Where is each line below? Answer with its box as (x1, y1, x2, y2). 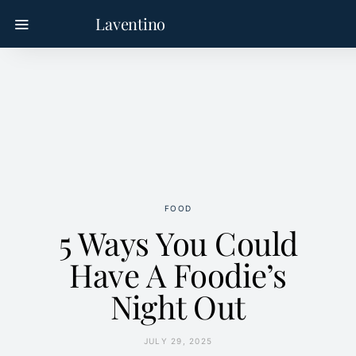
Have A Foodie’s (69, 253, 287, 296)
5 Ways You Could (58, 222, 298, 264)
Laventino (95, 13, 165, 34)
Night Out (110, 285, 246, 327)
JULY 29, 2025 (143, 336, 213, 346)
